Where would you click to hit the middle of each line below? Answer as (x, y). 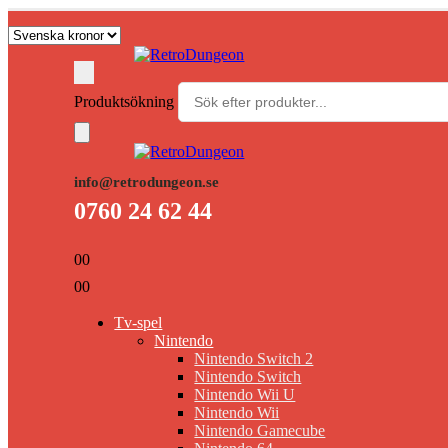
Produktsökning (126, 101)
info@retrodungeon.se (147, 182)
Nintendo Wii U (245, 395)
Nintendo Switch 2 (254, 359)
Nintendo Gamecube (260, 431)
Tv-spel (138, 323)
